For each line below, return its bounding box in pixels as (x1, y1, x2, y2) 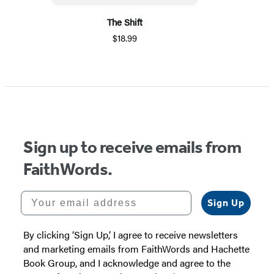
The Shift (107, 15, 143, 29)
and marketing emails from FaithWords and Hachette (23, 242, 250, 256)
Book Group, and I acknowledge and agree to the (23, 256, 231, 270)
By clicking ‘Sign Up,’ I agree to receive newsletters (23, 228, 238, 242)
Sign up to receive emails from (23, 137, 242, 158)
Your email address (20, 190, 131, 201)
